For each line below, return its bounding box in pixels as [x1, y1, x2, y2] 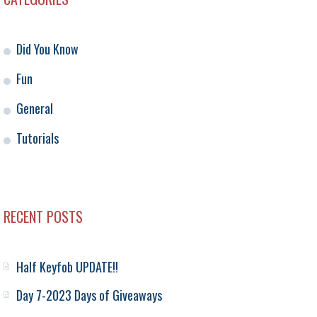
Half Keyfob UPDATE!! [16, 258, 118, 277]
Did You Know [16, 40, 79, 59]
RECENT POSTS [4, 206, 83, 228]
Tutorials [16, 129, 59, 148]
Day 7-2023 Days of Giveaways [16, 286, 162, 305]
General [16, 99, 53, 118]
